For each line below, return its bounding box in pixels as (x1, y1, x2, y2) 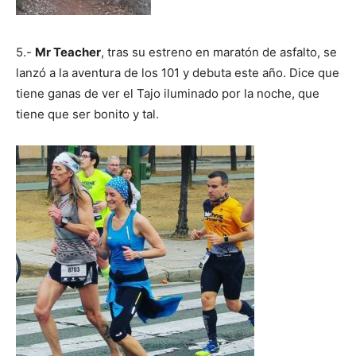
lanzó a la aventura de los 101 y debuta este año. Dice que (16, 64, 339, 80)
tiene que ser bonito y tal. (16, 106, 159, 122)
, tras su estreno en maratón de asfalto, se (101, 44, 337, 60)
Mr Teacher (35, 44, 101, 60)
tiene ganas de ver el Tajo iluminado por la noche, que (16, 85, 319, 101)
